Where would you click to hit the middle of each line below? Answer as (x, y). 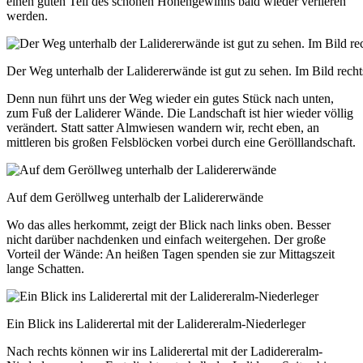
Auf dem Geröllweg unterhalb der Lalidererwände (135, 197)
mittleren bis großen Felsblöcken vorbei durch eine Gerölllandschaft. (181, 142)
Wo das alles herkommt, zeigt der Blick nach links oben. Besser (169, 224)
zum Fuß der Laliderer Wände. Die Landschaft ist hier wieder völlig (180, 113)
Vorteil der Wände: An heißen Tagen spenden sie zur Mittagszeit (171, 254)
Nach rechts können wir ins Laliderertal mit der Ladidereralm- (164, 351)
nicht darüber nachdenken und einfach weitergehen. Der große (166, 239)
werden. (27, 15)
